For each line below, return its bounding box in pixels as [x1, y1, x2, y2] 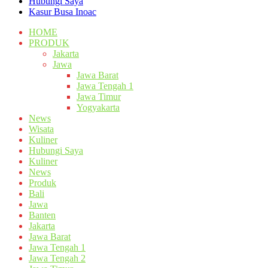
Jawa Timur [77, 92, 121, 102]
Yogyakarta [77, 102, 120, 113]
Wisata [29, 124, 54, 135]
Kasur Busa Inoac [29, 7, 96, 17]
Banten [29, 210, 56, 221]
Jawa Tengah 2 [29, 253, 86, 264]
